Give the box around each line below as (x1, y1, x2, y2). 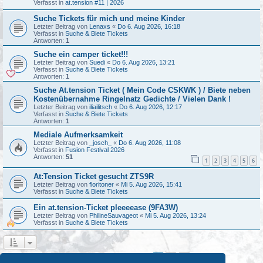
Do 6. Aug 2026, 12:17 (119, 103, 182, 111)
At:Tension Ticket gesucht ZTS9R (33, 171, 154, 181)
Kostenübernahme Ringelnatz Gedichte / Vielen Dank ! (33, 95, 231, 104)
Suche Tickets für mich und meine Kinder (33, 14, 185, 23)
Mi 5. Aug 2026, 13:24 (145, 211, 206, 219)
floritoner (89, 180, 114, 188)
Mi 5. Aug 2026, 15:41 (121, 180, 182, 188)
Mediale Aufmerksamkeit (33, 130, 123, 140)
